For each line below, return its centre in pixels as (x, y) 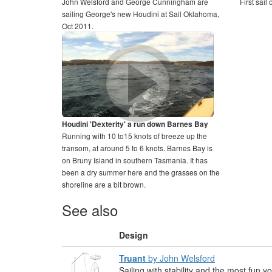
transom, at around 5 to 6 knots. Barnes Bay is (137, 148)
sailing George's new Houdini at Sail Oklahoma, (141, 14)
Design (134, 235)
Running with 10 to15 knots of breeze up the (134, 136)
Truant (132, 258)
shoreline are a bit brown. (104, 184)
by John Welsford (180, 258)
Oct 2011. (78, 26)
